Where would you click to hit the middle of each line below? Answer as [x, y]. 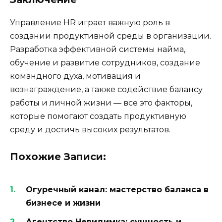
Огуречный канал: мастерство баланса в [117, 189]
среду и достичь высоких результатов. [90, 130]
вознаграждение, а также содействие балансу [106, 90]
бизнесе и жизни [63, 203]
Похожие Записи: [58, 156]
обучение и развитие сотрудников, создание [105, 63]
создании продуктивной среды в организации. [111, 36]
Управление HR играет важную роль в [90, 23]
